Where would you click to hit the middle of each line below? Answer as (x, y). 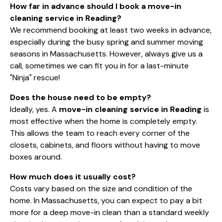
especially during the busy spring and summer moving (107, 42)
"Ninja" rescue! (35, 77)
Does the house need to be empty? (81, 97)
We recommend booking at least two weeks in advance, (111, 30)
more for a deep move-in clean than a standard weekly (110, 212)
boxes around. (36, 157)
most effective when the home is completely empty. (104, 121)
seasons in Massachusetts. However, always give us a (106, 54)
